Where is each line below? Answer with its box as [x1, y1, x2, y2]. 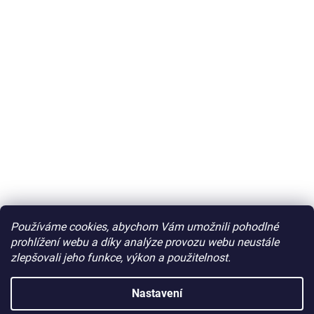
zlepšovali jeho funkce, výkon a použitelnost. [11, 251, 231, 264]
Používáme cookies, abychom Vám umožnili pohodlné [11, 220, 278, 233]
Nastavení [132, 287, 182, 300]
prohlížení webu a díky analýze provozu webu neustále [11, 235, 279, 249]
